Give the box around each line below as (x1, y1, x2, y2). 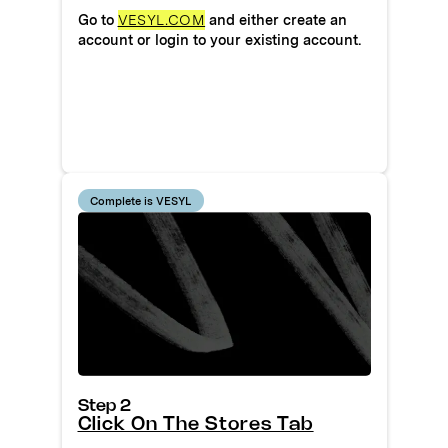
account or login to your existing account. (77, 31, 361, 49)
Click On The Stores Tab (77, 416, 314, 435)
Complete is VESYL (90, 193, 192, 208)
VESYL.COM (117, 11, 206, 29)
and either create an (205, 11, 348, 29)
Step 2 (77, 398, 131, 415)
